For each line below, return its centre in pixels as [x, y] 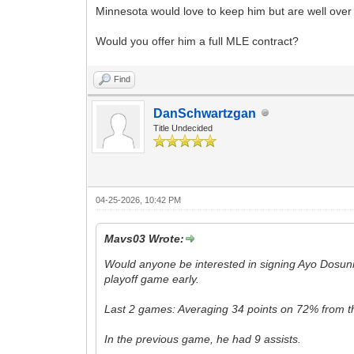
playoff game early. [152, 279]
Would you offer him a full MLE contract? [198, 41]
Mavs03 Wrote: [145, 238]
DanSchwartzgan [205, 113]
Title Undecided [183, 128]
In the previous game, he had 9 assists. [203, 339]
